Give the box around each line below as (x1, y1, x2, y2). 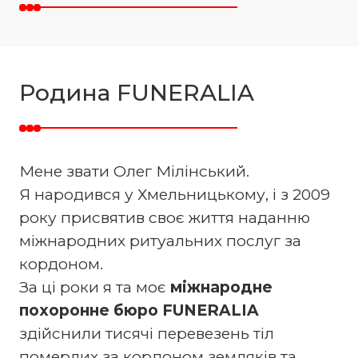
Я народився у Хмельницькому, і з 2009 (18, 185, 330, 204)
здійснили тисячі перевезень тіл (18, 324, 274, 343)
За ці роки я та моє (18, 277, 170, 296)
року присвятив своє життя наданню (18, 208, 310, 227)
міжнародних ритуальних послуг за (18, 231, 301, 250)
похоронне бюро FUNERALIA (18, 300, 259, 320)
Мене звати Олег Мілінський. (18, 161, 249, 181)
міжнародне (169, 277, 272, 296)
